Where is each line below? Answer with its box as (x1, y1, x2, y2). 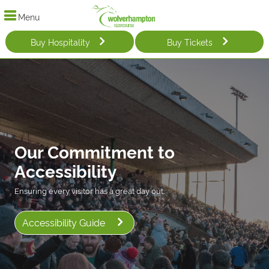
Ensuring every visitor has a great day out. (14, 185, 165, 196)
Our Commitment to (14, 139, 175, 163)
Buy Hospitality (30, 35, 90, 47)
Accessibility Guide (22, 216, 105, 229)
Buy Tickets (167, 35, 213, 47)
